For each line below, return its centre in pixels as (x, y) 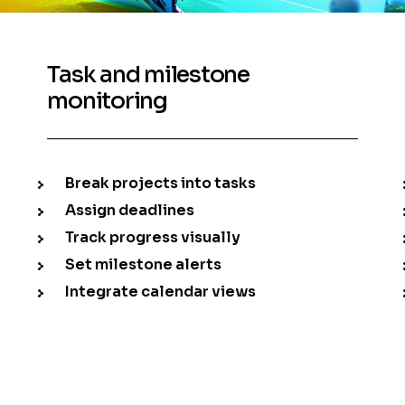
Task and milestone (148, 75)
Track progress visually (153, 238)
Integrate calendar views (161, 292)
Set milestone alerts (144, 265)
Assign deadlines (130, 211)
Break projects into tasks (161, 184)
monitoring (107, 101)
